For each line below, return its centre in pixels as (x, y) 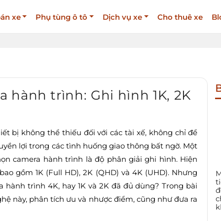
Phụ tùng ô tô (62, 17)
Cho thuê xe (180, 17)
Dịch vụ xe (123, 17)
